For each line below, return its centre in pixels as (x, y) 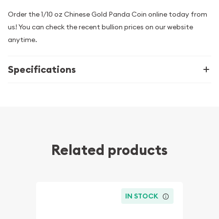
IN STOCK (142, 196)
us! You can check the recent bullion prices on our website (100, 27)
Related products (109, 150)
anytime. (22, 40)
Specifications (42, 70)
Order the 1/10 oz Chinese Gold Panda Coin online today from (108, 14)
